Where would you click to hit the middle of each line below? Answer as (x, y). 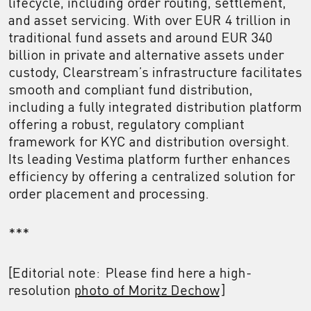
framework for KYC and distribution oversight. (149, 141)
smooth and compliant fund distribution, (131, 89)
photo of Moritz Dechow (147, 290)
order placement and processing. (109, 193)
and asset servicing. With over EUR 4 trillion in (150, 20)
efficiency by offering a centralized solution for (152, 176)
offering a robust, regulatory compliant (126, 124)
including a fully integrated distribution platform (155, 107)
